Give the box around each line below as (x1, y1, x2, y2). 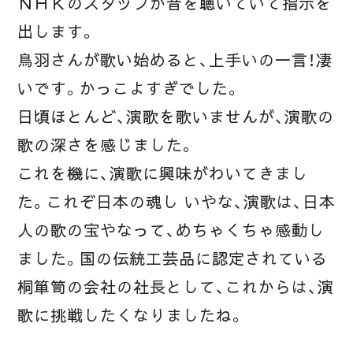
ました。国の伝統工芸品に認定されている (17, 249, 328, 269)
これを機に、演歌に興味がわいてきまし (17, 164, 308, 184)
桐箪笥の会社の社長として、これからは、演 (17, 277, 334, 297)
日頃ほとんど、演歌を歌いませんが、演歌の (17, 107, 334, 127)
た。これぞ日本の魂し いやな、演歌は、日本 (17, 192, 336, 212)
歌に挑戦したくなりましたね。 (17, 306, 245, 325)
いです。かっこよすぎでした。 (17, 79, 241, 98)
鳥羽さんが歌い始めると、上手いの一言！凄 (17, 50, 333, 70)
